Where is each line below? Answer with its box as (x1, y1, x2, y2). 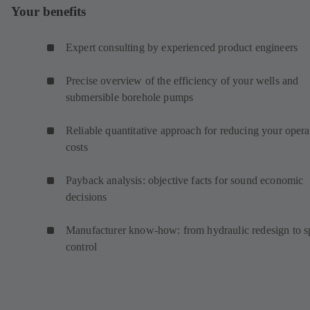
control (66, 241, 98, 253)
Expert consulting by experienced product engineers (66, 42, 298, 54)
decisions (66, 191, 107, 203)
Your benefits (11, 3, 86, 19)
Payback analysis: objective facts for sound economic (66, 174, 304, 187)
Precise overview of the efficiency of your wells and (66, 75, 299, 87)
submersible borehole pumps (66, 91, 194, 104)
